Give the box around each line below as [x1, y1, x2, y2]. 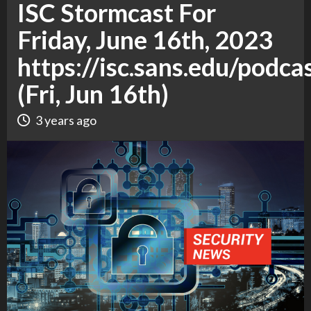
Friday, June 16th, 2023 [17, 24, 273, 55]
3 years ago [35, 112, 96, 128]
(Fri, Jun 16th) [17, 78, 169, 109]
